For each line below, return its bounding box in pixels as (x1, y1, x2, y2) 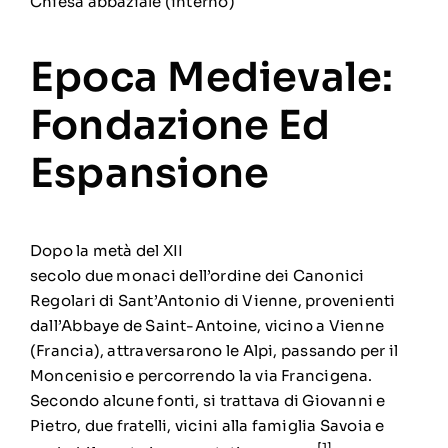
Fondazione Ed (29, 99, 330, 151)
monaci (116, 265, 176, 285)
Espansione (29, 147, 270, 199)
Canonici (292, 265, 365, 285)
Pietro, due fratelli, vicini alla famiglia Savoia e (29, 415, 385, 435)
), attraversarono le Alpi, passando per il (93, 340, 399, 360)
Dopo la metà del (29, 240, 163, 260)
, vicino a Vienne (257, 315, 385, 335)
